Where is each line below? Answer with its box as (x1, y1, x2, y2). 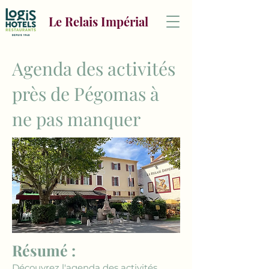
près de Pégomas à (12, 82, 159, 106)
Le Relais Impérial (48, 13, 148, 29)
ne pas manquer (12, 107, 141, 131)
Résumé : (12, 240, 76, 260)
